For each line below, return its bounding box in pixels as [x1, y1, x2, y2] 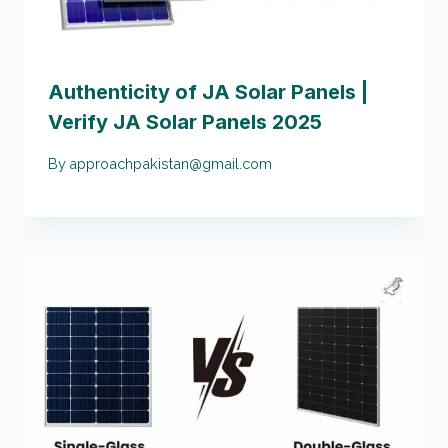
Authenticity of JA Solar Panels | [48, 80, 368, 105]
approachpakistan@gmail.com [69, 154, 273, 172]
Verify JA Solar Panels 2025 [48, 110, 322, 135]
